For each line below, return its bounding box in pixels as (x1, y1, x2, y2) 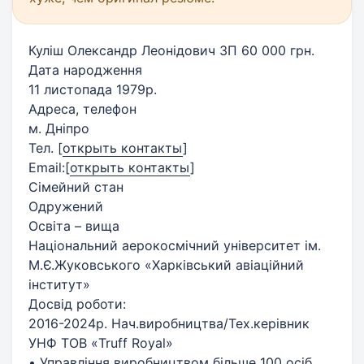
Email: (28, 158, 65, 175)
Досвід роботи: (28, 295, 126, 312)
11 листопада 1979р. (28, 80, 157, 97)
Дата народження (28, 61, 142, 78)
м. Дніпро (28, 119, 89, 136)
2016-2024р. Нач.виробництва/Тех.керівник (28, 314, 310, 331)
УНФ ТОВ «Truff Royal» (28, 334, 173, 351)
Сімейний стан (28, 178, 123, 195)
